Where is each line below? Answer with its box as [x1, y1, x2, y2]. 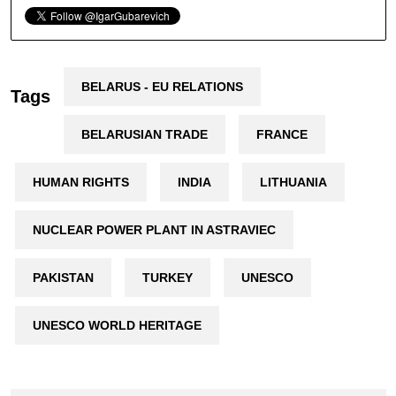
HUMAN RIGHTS [32, 174, 129, 189]
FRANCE [255, 126, 308, 141]
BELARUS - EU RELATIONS [80, 79, 243, 94]
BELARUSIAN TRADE [80, 126, 208, 141]
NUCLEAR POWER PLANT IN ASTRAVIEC [32, 222, 276, 237]
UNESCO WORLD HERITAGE [32, 317, 202, 332]
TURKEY [141, 270, 193, 285]
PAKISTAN [32, 270, 94, 285]
